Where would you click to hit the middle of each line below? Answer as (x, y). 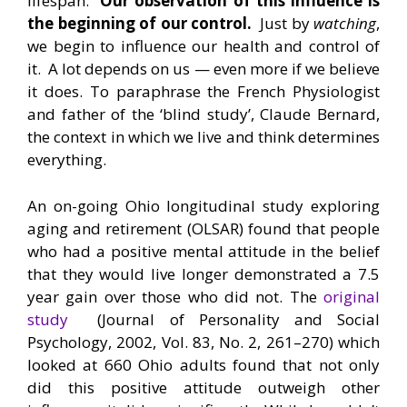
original (352, 296)
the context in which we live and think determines (203, 137)
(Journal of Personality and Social (224, 319)
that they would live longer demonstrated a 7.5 (203, 273)
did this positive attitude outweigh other (203, 387)
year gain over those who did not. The (175, 296)
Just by (284, 24)
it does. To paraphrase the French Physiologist (203, 92)
